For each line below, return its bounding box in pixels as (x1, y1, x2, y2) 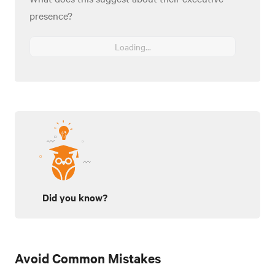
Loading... (114, 40, 151, 53)
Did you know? (42, 190, 107, 204)
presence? (29, 8, 72, 22)
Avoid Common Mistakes (15, 249, 161, 266)
